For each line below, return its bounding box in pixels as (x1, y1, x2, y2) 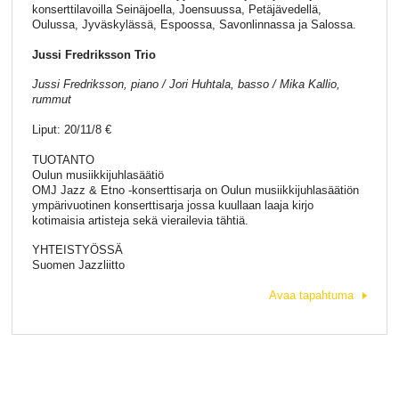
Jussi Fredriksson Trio (31, 47, 156, 61)
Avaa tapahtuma (269, 288, 354, 302)
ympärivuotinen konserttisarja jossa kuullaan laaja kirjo (31, 198, 313, 212)
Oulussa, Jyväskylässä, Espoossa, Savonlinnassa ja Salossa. (31, 18, 356, 32)
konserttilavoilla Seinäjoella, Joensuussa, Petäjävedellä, (31, 3, 322, 17)
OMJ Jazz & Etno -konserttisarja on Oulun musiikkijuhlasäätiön (31, 183, 359, 197)
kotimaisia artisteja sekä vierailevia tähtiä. (31, 213, 248, 227)
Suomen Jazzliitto (31, 258, 125, 273)
